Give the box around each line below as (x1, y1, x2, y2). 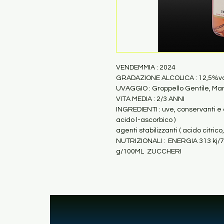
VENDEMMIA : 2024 (116, 64, 175, 71)
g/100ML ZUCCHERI (116, 148, 181, 155)
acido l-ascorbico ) (116, 116, 175, 123)
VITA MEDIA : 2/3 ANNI (116, 95, 184, 102)
